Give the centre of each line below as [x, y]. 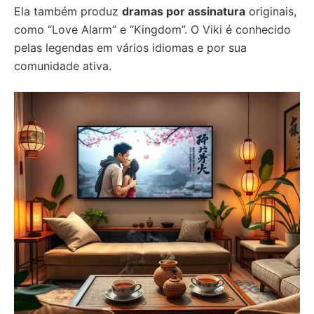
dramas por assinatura [184, 11]
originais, [271, 11]
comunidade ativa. [63, 66]
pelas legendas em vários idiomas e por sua [130, 48]
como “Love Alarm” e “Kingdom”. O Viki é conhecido [152, 29]
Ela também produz [68, 11]
